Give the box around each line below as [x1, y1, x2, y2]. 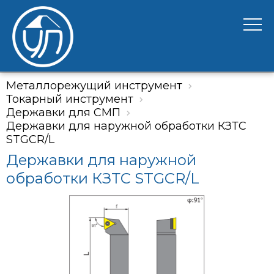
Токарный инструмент [6, 92, 133, 106]
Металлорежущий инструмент [6, 79, 182, 92]
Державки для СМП [6, 106, 120, 119]
